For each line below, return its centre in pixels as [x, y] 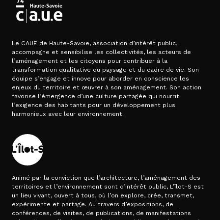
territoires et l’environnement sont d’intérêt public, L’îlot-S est [108, 187]
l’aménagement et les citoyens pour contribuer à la [90, 61]
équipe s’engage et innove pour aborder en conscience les [100, 79]
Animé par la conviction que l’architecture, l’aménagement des [106, 178]
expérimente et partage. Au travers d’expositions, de [93, 205]
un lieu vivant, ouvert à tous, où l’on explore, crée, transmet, [103, 196]
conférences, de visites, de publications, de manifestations [101, 213]
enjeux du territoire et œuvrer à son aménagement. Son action [107, 88]
